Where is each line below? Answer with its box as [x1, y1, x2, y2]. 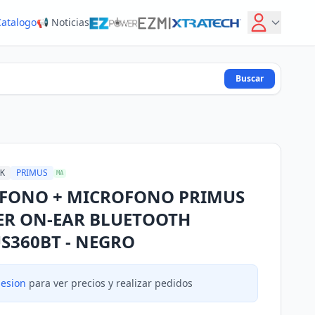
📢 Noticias [36, 15, 89, 29]
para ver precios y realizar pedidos [26, 276, 193, 290]
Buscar [236, 72, 264, 84]
